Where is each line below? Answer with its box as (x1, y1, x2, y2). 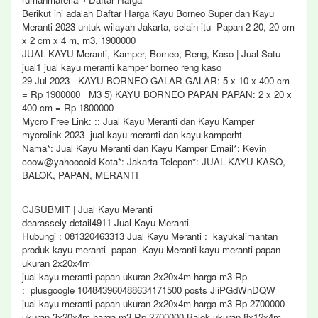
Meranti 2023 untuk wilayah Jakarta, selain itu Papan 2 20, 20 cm (22, 20, 295, 33)
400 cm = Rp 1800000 (22, 101, 122, 114)
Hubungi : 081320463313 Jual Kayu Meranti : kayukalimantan (22, 229, 278, 243)
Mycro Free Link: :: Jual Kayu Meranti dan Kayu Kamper (22, 114, 254, 128)
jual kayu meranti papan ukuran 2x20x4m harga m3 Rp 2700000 (22, 297, 285, 310)
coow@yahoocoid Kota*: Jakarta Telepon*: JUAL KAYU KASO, (22, 155, 285, 168)
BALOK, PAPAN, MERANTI (22, 168, 141, 182)
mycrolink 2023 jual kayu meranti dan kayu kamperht (22, 128, 242, 141)
